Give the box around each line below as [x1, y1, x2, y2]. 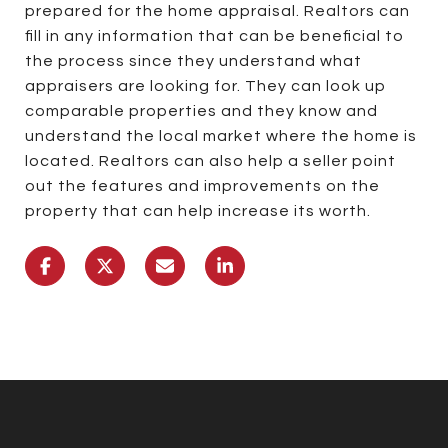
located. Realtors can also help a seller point [25, 152, 396, 169]
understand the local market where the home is [25, 127, 417, 144]
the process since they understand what [25, 52, 362, 69]
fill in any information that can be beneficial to [25, 27, 404, 44]
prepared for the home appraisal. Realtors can [25, 2, 410, 19]
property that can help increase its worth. [25, 202, 371, 219]
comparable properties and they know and [25, 102, 378, 119]
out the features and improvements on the [25, 177, 380, 194]
